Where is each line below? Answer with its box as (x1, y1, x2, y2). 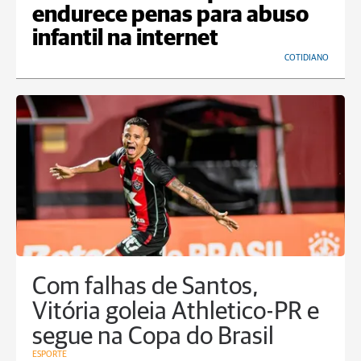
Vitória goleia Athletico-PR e (32, 300, 319, 326)
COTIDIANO (284, 53, 329, 63)
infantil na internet (32, 27, 218, 51)
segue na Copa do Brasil (32, 325, 274, 351)
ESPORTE (32, 350, 67, 359)
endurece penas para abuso (32, 4, 309, 27)
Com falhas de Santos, (32, 275, 259, 301)
